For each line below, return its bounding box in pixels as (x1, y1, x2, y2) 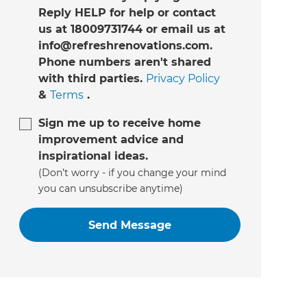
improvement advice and (38, 133, 184, 147)
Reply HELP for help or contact (38, 6, 216, 20)
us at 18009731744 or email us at (38, 23, 225, 36)
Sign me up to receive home (38, 116, 201, 130)
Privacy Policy (145, 72, 220, 86)
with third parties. (38, 72, 146, 86)
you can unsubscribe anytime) (38, 182, 183, 195)
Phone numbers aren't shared (38, 56, 211, 69)
